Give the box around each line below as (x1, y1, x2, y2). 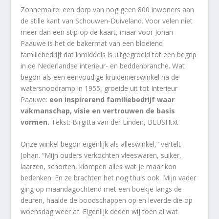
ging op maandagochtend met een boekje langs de (21, 184, 182, 194)
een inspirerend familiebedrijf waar (49, 94, 175, 104)
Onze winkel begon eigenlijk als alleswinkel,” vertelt (21, 139, 181, 149)
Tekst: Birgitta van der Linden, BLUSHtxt (49, 117, 179, 127)
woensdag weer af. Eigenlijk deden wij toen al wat (21, 207, 178, 217)
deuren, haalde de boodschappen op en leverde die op (21, 196, 193, 205)
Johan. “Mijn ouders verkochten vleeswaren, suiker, (21, 151, 182, 160)
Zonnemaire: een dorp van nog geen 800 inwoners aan (21, 4, 195, 14)
